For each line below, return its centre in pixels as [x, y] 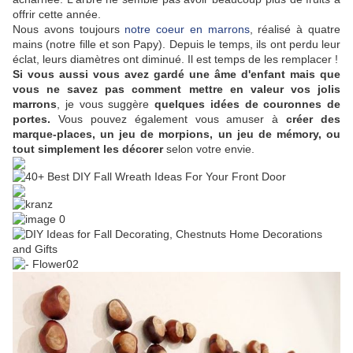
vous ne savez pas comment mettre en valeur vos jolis [176, 89]
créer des [313, 119]
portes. [32, 119]
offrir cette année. [58, 15]
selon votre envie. [210, 149]
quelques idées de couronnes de [247, 104]
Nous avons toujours [69, 30]
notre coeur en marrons [187, 30]
